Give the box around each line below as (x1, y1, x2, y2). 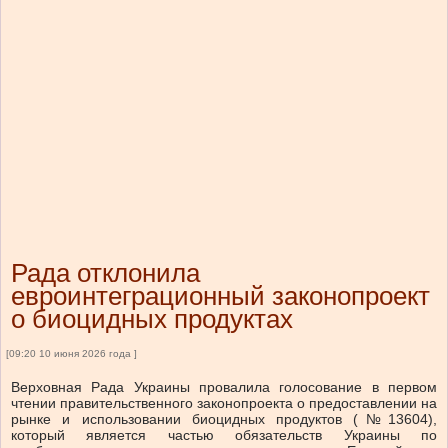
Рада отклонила (11, 258, 200, 289)
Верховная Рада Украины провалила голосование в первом (11, 379, 437, 396)
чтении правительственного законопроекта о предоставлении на (11, 395, 437, 412)
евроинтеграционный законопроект (11, 281, 430, 312)
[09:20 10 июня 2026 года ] (6, 348, 137, 360)
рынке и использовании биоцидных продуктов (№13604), (11, 411, 437, 428)
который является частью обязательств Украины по (11, 427, 437, 444)
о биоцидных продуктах (11, 304, 293, 335)
